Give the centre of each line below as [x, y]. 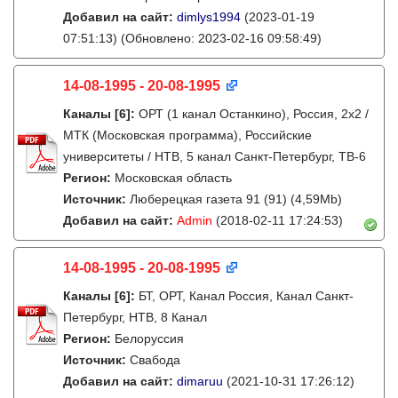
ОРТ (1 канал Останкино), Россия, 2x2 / [254, 114]
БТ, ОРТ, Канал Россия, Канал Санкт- [246, 296]
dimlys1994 [209, 17]
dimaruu [200, 381]
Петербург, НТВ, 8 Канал [135, 317]
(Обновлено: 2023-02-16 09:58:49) [219, 38]
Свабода [155, 360]
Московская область [173, 178]
